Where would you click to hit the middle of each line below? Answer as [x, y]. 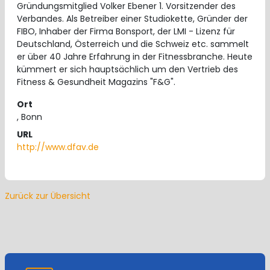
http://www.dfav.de [58, 147]
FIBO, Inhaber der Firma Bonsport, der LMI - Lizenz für [126, 31]
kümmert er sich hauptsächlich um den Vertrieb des [127, 69]
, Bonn [30, 117]
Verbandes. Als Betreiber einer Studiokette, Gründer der [132, 19]
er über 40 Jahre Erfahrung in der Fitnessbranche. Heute [135, 57]
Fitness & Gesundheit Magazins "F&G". [96, 82]
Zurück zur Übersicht [48, 196]
